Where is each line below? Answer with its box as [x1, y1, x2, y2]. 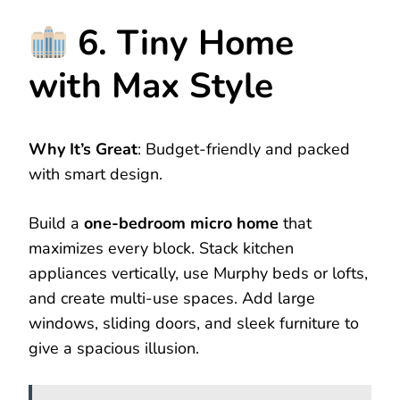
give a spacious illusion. [29, 337, 199, 359]
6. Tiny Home [68, 19, 295, 67]
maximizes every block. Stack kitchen [29, 237, 294, 259]
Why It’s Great [29, 137, 137, 160]
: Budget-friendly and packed [137, 137, 350, 160]
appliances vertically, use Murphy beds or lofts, [29, 262, 368, 284]
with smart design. [29, 162, 162, 185]
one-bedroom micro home [84, 212, 279, 234]
